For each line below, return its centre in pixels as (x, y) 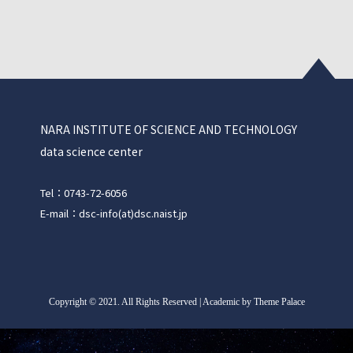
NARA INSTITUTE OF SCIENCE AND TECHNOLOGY (174, 130)
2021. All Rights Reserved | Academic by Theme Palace (200, 302)
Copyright (69, 302)
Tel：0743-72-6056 (83, 193)
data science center (91, 152)
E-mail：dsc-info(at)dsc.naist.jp (113, 214)
